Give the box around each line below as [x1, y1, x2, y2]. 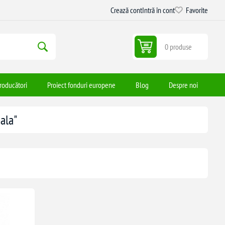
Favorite [186, 5, 208, 15]
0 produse [165, 42, 192, 52]
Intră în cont [142, 5, 175, 15]
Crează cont [110, 5, 143, 15]
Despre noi [169, 79, 198, 90]
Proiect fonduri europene [47, 79, 116, 90]
